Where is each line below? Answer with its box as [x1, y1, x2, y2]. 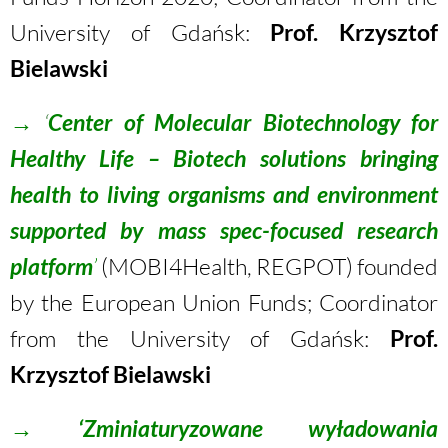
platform [10, 252, 93, 280]
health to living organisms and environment [10, 180, 438, 208]
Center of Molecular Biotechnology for [48, 108, 439, 136]
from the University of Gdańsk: [10, 324, 390, 352]
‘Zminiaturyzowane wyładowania [78, 414, 438, 442]
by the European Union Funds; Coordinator [10, 288, 438, 316]
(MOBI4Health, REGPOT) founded [101, 252, 438, 280]
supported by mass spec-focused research [10, 216, 438, 244]
